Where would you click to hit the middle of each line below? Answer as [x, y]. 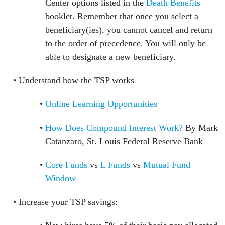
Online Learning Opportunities [101, 104]
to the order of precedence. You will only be [126, 43]
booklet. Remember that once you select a [122, 16]
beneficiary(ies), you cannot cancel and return [129, 30]
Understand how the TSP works [79, 81]
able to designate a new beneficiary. [112, 57]
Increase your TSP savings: [70, 202]
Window [61, 179]
